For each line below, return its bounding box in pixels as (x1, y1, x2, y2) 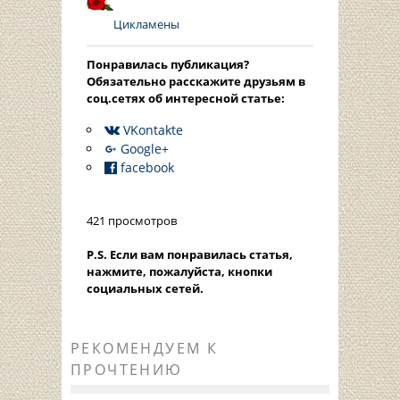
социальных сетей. (87, 280, 204, 297)
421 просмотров (87, 212, 177, 229)
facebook (121, 159, 174, 177)
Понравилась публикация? (87, 56, 249, 73)
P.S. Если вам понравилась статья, (87, 246, 293, 263)
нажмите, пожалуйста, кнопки (87, 263, 272, 280)
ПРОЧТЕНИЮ (71, 360, 183, 380)
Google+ (121, 140, 169, 158)
